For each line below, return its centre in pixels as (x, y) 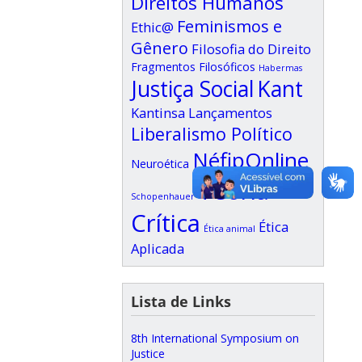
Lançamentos (230, 113)
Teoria (234, 191)
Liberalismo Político (212, 134)
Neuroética (160, 164)
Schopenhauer (163, 196)
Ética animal (229, 229)
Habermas (280, 68)
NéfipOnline (250, 160)
